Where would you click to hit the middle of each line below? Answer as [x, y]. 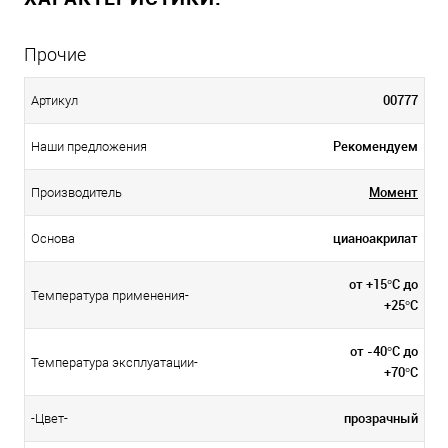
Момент [393, 191]
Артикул [54, 101]
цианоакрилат [375, 237]
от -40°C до [384, 350]
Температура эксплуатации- [114, 363]
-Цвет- [49, 419]
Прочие [55, 54]
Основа [53, 239]
